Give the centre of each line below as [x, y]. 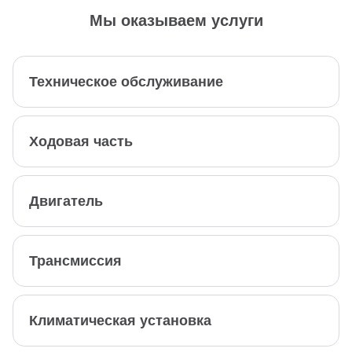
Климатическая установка [120, 321]
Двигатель [66, 202]
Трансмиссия [75, 261]
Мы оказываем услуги [176, 21]
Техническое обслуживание [126, 82]
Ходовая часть [81, 142]
